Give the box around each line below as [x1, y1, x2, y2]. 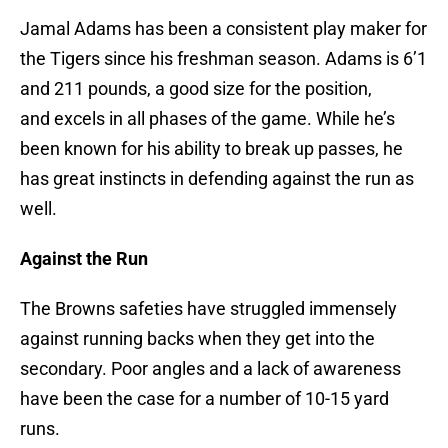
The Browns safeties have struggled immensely [20, 298, 397, 320]
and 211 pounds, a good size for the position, [20, 78, 372, 100]
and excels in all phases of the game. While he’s [20, 108, 395, 130]
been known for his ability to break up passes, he [20, 138, 403, 160]
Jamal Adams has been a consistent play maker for [20, 18, 427, 40]
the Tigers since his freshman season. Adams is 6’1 [20, 48, 427, 70]
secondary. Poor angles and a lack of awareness [20, 358, 401, 380]
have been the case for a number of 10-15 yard [20, 388, 389, 410]
